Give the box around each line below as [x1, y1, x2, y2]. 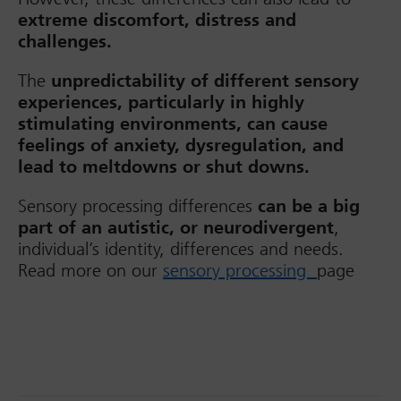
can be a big [258, 195, 360, 217]
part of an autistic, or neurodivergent [18, 217, 334, 238]
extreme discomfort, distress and [18, 9, 296, 30]
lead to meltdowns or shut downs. [18, 156, 310, 177]
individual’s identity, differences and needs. [18, 238, 344, 260]
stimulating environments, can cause [18, 113, 328, 134]
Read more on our [18, 260, 163, 281]
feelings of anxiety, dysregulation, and [18, 134, 344, 156]
